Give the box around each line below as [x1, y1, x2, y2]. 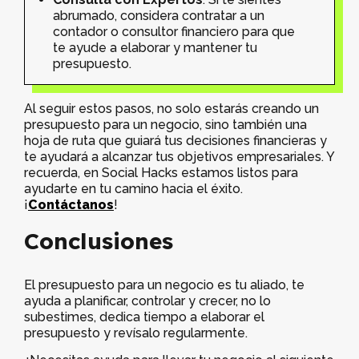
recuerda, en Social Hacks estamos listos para [24, 165, 298, 181]
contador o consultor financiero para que [53, 24, 295, 40]
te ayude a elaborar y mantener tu [53, 40, 257, 56]
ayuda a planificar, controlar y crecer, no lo [24, 292, 271, 309]
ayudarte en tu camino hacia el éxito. [24, 181, 243, 197]
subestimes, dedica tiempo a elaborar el [24, 309, 264, 325]
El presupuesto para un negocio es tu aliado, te [24, 276, 305, 292]
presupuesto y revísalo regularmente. [24, 325, 248, 341]
